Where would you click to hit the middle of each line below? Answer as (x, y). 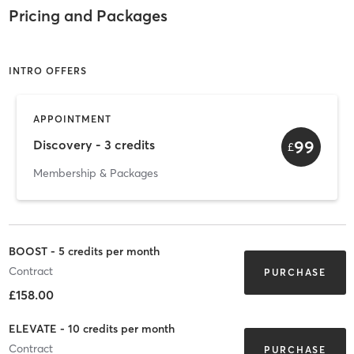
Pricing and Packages (88, 16)
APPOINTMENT (72, 119)
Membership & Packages (96, 173)
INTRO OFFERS (47, 70)
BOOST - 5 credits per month (84, 252)
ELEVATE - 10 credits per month (91, 329)
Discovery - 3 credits (94, 145)
